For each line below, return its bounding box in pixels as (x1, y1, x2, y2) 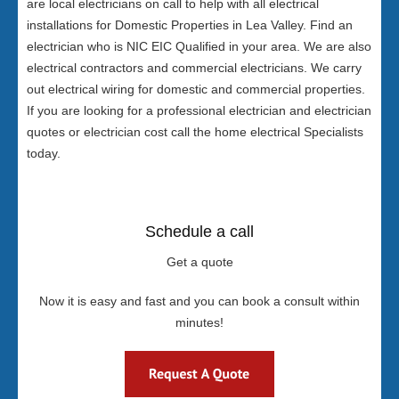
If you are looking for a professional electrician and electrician (27, 103, 371, 118)
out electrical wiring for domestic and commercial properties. (27, 82, 365, 96)
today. (27, 146, 61, 160)
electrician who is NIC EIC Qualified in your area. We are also (27, 39, 371, 53)
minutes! (175, 315, 224, 330)
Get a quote (166, 255, 233, 269)
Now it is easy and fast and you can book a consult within (39, 294, 360, 308)
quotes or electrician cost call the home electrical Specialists (27, 125, 363, 139)
